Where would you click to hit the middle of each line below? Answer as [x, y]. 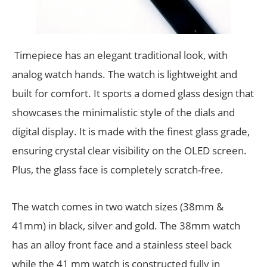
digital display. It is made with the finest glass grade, [131, 132]
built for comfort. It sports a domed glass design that [133, 94]
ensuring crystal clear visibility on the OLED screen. [129, 151]
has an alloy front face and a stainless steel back [122, 245]
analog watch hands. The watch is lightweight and [125, 74]
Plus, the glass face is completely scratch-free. [118, 170]
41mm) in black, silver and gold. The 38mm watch [126, 226]
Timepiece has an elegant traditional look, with [120, 55]
